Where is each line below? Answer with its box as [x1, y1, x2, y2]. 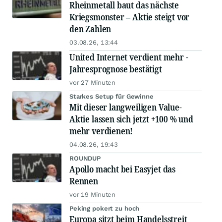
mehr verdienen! [69, 125, 133, 137]
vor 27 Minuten [69, 79, 116, 87]
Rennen [69, 175, 98, 187]
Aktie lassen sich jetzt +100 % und [69, 113, 193, 125]
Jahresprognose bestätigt [69, 63, 162, 75]
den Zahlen [69, 23, 111, 35]
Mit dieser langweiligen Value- [69, 101, 182, 113]
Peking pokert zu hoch [69, 205, 140, 213]
